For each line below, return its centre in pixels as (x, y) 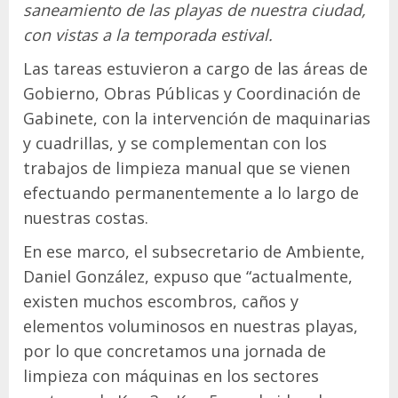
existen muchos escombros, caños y (161, 302)
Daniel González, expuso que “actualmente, (188, 277)
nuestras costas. (86, 218)
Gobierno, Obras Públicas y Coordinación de (192, 94)
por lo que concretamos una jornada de (175, 351)
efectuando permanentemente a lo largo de (191, 193)
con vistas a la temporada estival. (148, 35)
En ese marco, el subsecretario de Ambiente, (194, 252)
